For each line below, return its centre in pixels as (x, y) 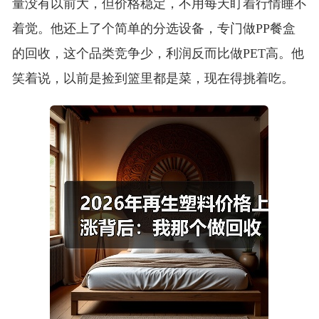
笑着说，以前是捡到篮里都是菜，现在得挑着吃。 (153, 79)
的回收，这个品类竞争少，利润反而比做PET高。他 (158, 54)
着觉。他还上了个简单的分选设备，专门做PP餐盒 (153, 29)
